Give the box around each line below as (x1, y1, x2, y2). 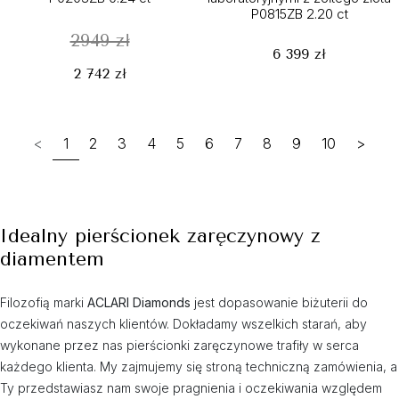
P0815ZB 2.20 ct (250, 5, 348, 22)
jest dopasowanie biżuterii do (191, 295, 368, 310)
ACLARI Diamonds (87, 295, 191, 310)
